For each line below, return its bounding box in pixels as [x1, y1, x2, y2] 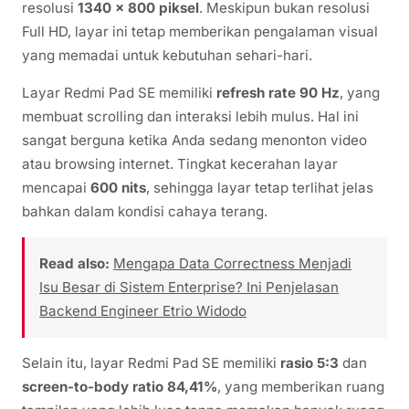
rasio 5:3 [280, 354, 339, 372]
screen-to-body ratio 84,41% [22, 378, 217, 396]
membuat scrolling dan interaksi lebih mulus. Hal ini [22, 107, 359, 125]
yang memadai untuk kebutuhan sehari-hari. [22, 46, 312, 64]
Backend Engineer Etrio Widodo [39, 301, 246, 320]
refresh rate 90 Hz [216, 83, 340, 101]
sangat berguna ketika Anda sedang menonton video [22, 131, 367, 149]
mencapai [22, 178, 90, 196]
